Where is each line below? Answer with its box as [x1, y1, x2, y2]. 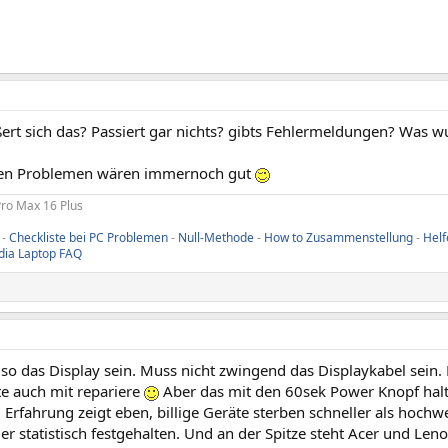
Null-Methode [178, 228, 254, 246]
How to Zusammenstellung [264, 228, 413, 246]
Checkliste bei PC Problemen [9, 228, 168, 246]
